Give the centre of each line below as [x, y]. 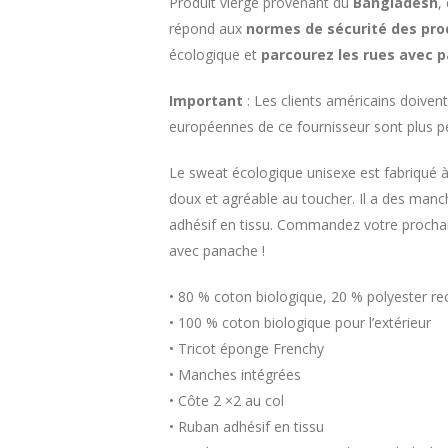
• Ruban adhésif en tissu [246, 426]
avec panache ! [217, 250]
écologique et [215, 54]
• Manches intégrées [235, 374]
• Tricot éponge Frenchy [246, 348]
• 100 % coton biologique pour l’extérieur [300, 322]
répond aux [207, 28]
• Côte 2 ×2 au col [226, 400]
